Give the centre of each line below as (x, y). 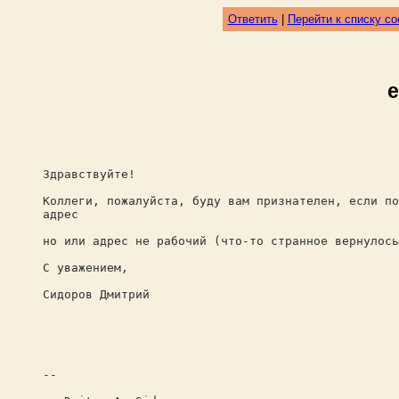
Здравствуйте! (89, 174)
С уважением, (85, 268)
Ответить (252, 19)
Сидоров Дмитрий (96, 294)
